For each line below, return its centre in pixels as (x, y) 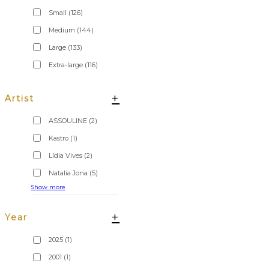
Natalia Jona (68, 173)
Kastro (59, 138)
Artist (20, 98)
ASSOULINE (68, 120)
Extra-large (66, 65)
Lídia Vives (65, 155)
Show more (48, 187)
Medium (62, 30)
